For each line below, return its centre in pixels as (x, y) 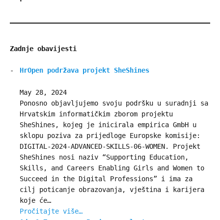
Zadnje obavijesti (43, 48)
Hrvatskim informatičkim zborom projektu (96, 114)
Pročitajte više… (51, 211)
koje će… (35, 200)
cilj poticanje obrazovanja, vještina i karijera (112, 189)
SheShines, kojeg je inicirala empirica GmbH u (108, 124)
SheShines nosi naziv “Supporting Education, (104, 157)
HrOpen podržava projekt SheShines (84, 70)
